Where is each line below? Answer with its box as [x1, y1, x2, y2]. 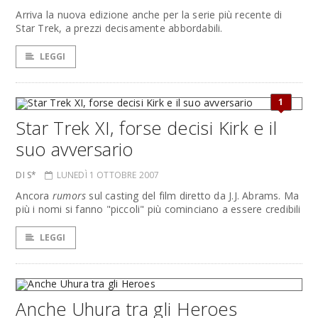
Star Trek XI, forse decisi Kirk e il [16, 116, 277, 140]
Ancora [16, 189, 53, 202]
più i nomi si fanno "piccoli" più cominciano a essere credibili [16, 202, 301, 216]
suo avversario [16, 137, 133, 161]
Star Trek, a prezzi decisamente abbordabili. [16, 21, 223, 35]
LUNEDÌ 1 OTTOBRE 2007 [56, 169, 160, 181]
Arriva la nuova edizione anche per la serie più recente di [16, 8, 283, 21]
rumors [52, 189, 87, 202]
